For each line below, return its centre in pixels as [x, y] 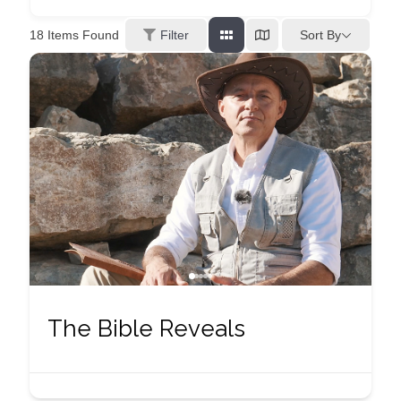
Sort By [320, 34]
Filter [175, 35]
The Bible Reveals [146, 328]
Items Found [81, 35]
